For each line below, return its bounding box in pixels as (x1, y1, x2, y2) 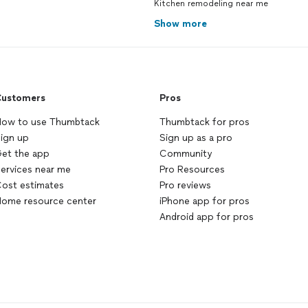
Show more (154, 18, 207, 30)
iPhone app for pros (159, 195, 250, 207)
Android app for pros (159, 211, 254, 223)
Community (159, 148, 212, 159)
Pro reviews (159, 179, 211, 191)
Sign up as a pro (159, 132, 232, 144)
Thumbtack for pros (159, 116, 250, 128)
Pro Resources (159, 164, 225, 175)
